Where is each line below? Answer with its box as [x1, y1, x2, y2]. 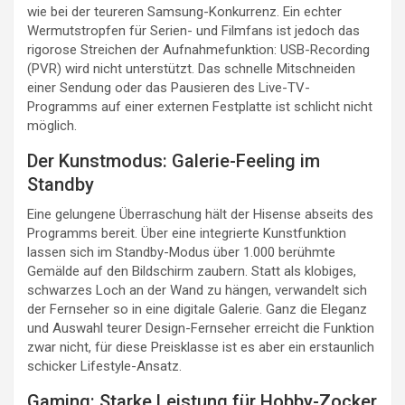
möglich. [27, 118, 77, 135]
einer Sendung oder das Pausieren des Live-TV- [27, 80, 310, 97]
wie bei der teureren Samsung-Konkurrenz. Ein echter [27, 4, 342, 21]
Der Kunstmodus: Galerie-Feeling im [27, 150, 320, 173]
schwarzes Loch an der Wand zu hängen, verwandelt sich [27, 282, 367, 299]
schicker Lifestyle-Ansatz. [27, 358, 182, 375]
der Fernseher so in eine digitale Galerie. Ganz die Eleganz [27, 301, 367, 318]
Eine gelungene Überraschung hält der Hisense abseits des [27, 206, 373, 223]
